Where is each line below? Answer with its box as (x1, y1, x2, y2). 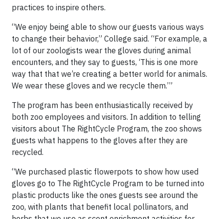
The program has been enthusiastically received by (12, 100, 193, 110)
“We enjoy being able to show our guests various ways (12, 22, 204, 32)
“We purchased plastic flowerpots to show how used (12, 167, 198, 177)
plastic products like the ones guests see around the (12, 190, 198, 200)
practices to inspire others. (12, 2, 106, 13)
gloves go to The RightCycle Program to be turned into (12, 178, 204, 189)
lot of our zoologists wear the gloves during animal (12, 45, 191, 56)
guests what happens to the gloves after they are (12, 135, 188, 146)
